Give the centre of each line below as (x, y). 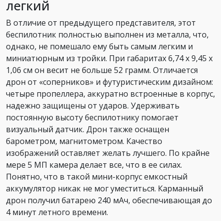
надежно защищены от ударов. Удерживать (93, 105)
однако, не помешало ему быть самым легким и (99, 46)
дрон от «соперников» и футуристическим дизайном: (110, 82)
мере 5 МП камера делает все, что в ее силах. (94, 165)
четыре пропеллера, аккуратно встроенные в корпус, (110, 93)
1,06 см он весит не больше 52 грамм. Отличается (102, 70)
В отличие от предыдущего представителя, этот (101, 22)
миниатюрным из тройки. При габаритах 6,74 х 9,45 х (109, 58)
